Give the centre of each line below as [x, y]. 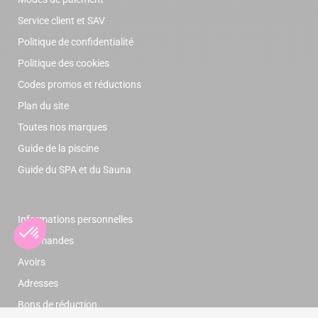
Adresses [38, 284]
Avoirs [32, 262]
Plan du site [43, 106]
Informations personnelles [75, 220]
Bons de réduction [57, 305]
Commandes [46, 241]
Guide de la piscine [58, 149]
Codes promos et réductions [79, 85]
